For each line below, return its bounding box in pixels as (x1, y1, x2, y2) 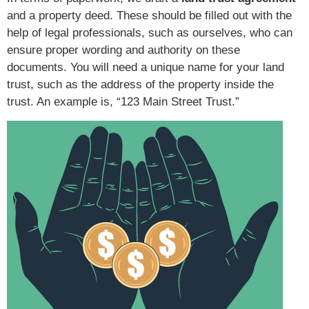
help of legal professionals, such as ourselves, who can (7, 26, 292, 40)
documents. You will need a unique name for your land (7, 61, 284, 74)
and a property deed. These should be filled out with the (7, 9, 292, 23)
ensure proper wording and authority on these (7, 43, 240, 57)
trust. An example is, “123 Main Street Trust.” (7, 95, 239, 109)
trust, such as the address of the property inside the (7, 78, 274, 92)
